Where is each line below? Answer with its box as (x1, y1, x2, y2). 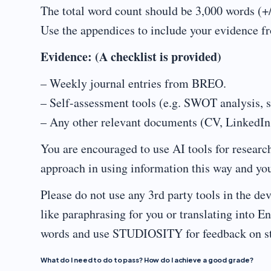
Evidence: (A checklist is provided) (41, 48, 221, 65)
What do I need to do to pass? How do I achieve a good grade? (41, 256, 253, 264)
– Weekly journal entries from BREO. (41, 75, 226, 91)
